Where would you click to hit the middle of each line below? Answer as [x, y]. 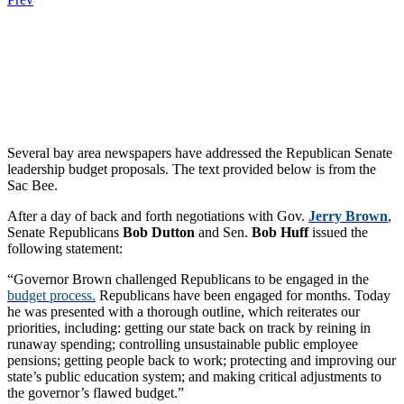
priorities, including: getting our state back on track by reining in [189, 328]
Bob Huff [280, 233]
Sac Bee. [32, 186]
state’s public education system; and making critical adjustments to [194, 377]
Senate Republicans [65, 233]
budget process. [51, 296]
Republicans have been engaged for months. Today [243, 296]
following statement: [65, 249]
